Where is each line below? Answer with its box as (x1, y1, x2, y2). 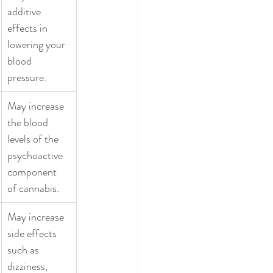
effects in (7, 19, 50, 36)
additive (7, 3, 43, 19)
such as (7, 241, 41, 258)
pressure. (7, 69, 49, 85)
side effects (7, 225, 59, 241)
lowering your (7, 36, 68, 52)
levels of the (7, 130, 61, 147)
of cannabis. (7, 180, 62, 196)
